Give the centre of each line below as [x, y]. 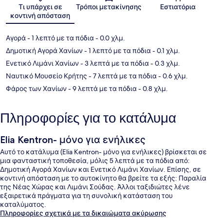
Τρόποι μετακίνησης [109, 7]
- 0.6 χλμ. [172, 76]
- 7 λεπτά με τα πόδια [122, 76]
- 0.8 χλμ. [152, 88]
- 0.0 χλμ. [109, 38]
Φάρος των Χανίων [36, 88]
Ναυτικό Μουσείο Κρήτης [46, 76]
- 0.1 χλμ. [165, 50]
